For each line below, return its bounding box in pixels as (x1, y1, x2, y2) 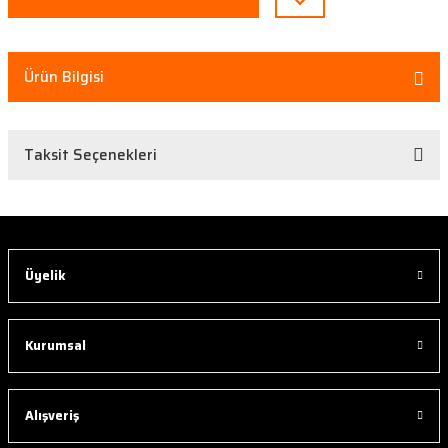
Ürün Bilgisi (24, 65, 104, 89)
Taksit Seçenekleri (24, 143, 157, 167)
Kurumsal (25, 335, 86, 356)
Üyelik (25, 265, 66, 286)
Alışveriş (25, 405, 79, 426)
